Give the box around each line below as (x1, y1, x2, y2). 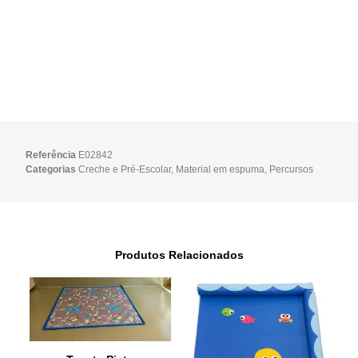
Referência (26, 149, 79, 161)
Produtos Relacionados (114, 249, 244, 262)
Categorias (26, 163, 77, 175)
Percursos (269, 163, 314, 175)
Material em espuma (176, 163, 265, 175)
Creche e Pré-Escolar (78, 163, 172, 175)
